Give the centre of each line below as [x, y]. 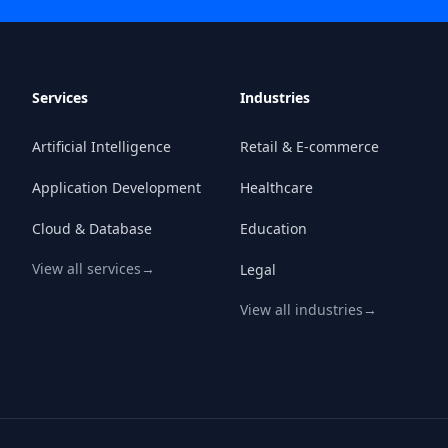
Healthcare [276, 187]
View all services [86, 268]
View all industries [301, 309]
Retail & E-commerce [309, 146]
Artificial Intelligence [101, 146]
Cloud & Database [92, 228]
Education [273, 228]
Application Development [116, 187]
